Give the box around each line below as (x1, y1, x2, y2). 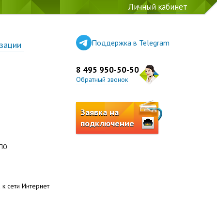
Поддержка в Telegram (91, 37, 170, 47)
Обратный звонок (76, 75, 128, 84)
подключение (80, 117, 134, 129)
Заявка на (80, 106, 119, 118)
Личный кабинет (128, 1, 187, 13)
